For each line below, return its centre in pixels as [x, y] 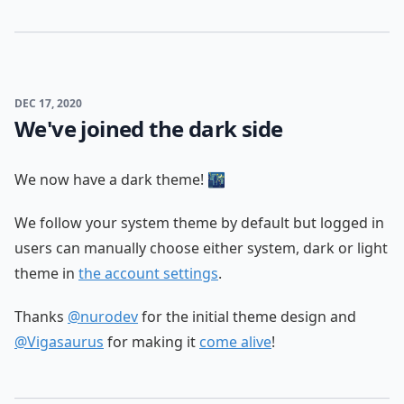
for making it [151, 342]
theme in [46, 273]
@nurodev [103, 317]
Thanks [41, 317]
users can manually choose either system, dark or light [201, 248]
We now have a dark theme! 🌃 [120, 179]
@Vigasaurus [59, 342]
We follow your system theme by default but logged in [199, 223]
